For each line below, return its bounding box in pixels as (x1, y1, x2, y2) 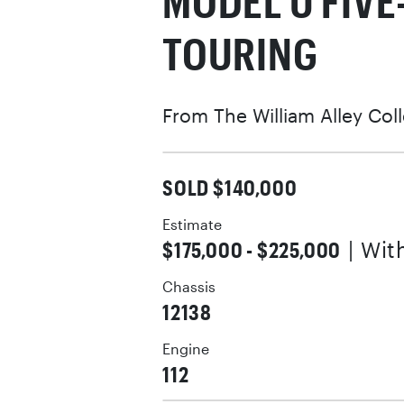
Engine (162, 341, 209, 357)
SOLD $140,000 (162, 174, 298, 200)
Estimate (162, 216, 222, 233)
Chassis (162, 279, 216, 295)
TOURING (162, 27, 318, 79)
